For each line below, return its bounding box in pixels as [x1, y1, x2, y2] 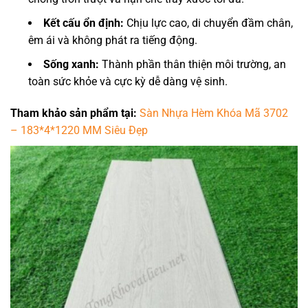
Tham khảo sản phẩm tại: [10, 107, 140, 120]
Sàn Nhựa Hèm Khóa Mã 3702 [140, 107, 288, 120]
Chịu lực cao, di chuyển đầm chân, [124, 16, 293, 30]
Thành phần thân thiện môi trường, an [99, 58, 286, 71]
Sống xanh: [43, 58, 99, 71]
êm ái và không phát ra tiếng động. [28, 34, 197, 47]
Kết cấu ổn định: [43, 16, 124, 30]
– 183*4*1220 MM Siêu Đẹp [10, 124, 148, 137]
